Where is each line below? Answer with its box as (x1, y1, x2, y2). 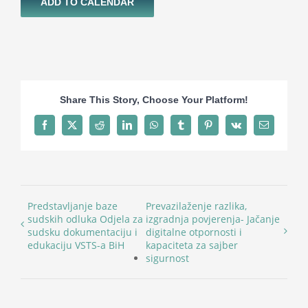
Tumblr (179, 124, 209, 133)
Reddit (98, 124, 124, 133)
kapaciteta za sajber (145, 239, 238, 252)
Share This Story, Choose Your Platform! (60, 93, 248, 105)
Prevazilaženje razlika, (145, 199, 247, 212)
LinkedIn (126, 124, 162, 133)
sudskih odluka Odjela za (27, 212, 143, 225)
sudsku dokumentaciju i (27, 225, 137, 239)
